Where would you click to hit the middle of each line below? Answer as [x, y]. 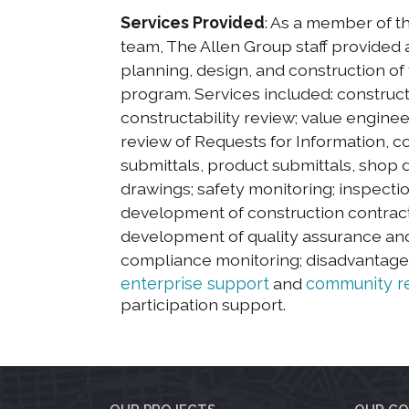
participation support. [203, 305]
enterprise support [195, 284]
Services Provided [193, 23]
